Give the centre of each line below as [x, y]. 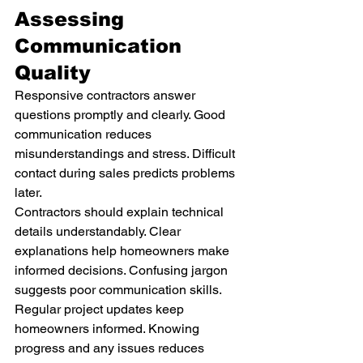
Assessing [73, 19]
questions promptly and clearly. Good [122, 115]
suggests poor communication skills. [118, 290]
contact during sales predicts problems [126, 173]
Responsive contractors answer [107, 95]
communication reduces [85, 134]
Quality [53, 73]
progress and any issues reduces [111, 348]
